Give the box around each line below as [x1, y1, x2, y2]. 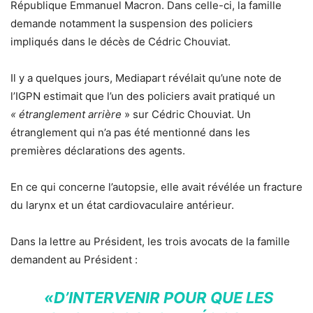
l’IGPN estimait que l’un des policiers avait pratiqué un [10, 89, 275, 103]
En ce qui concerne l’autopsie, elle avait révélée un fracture [10, 180, 303, 194]
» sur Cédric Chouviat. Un [122, 108, 251, 122]
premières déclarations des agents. [10, 144, 185, 158]
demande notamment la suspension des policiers [10, 17, 253, 31]
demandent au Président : [10, 253, 138, 267]
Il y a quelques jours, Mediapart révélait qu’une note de [10, 71, 282, 85]
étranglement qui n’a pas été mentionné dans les [10, 126, 250, 140]
